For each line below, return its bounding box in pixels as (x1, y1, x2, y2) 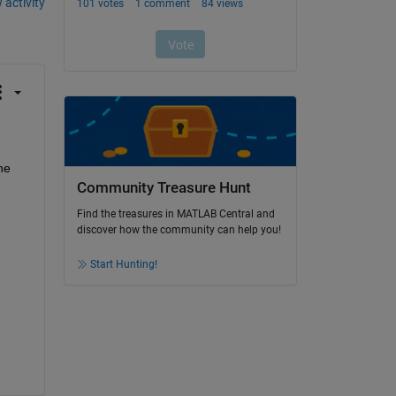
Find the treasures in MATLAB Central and (76, 208, 275, 221)
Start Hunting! (89, 258, 157, 271)
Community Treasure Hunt (76, 179, 251, 196)
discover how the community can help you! (76, 224, 281, 237)
